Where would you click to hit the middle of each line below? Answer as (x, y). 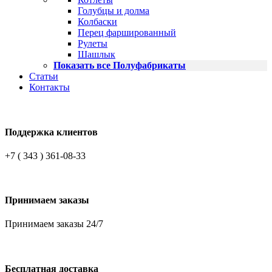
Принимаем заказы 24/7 (54, 224)
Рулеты (93, 44)
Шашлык (97, 55)
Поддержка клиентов (51, 132)
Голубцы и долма (114, 11)
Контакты (49, 87)
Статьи (44, 76)
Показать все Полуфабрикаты (120, 66)
